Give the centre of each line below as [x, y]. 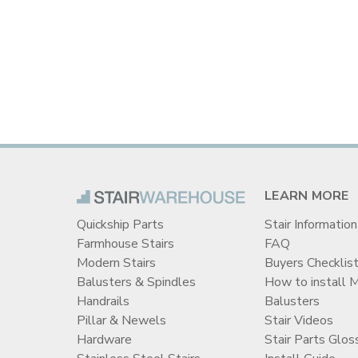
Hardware [104, 340]
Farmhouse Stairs [125, 244]
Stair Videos [299, 321]
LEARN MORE [307, 196]
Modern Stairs [116, 263]
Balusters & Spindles [136, 282]
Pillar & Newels [121, 321]
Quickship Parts [120, 225]
